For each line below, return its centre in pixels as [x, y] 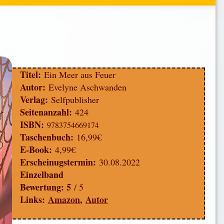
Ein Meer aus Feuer [79, 75]
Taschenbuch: [46, 137]
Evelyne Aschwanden [86, 87]
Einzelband [41, 175]
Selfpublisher [75, 100]
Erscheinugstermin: [58, 162]
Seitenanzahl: [46, 112]
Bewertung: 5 [47, 187]
